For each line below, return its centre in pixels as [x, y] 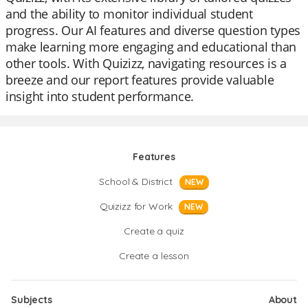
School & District [136, 181]
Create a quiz [154, 231]
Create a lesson [154, 256]
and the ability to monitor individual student [129, 14]
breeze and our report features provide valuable [140, 80]
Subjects [32, 300]
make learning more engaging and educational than [151, 47]
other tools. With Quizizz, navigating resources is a [146, 63]
